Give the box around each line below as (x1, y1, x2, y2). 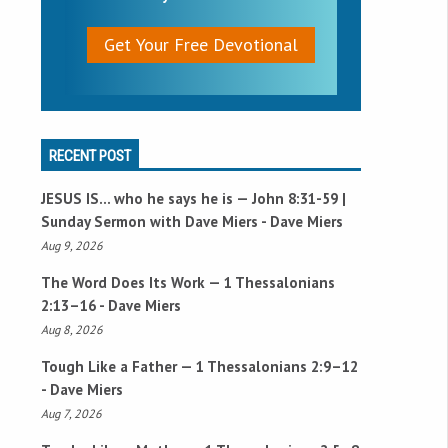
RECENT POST (49, 146, 131, 165)
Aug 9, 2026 (41, 237, 103, 253)
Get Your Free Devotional (104, 32, 298, 56)
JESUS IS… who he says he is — (41, 188, 252, 208)
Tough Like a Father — (41, 356, 196, 376)
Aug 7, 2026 (41, 405, 102, 421)
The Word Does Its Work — (41, 272, 224, 292)
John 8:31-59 (252, 188, 338, 208)
